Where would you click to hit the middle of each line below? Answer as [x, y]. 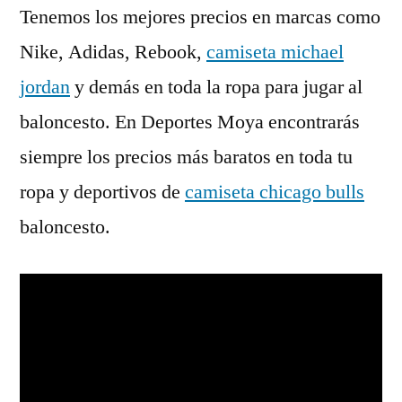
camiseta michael [275, 52]
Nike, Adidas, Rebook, [113, 52]
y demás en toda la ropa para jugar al [216, 87]
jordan [45, 87]
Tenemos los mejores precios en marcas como [200, 17]
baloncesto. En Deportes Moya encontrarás [190, 122]
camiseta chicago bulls [275, 192]
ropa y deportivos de [102, 192]
